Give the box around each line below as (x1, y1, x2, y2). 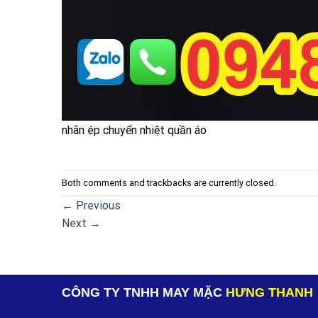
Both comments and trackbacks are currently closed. (62, 177, 276, 188)
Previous (73, 199, 121, 213)
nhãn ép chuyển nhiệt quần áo (62, 123, 207, 137)
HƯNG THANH (226, 285, 313, 300)
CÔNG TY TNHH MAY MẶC (62, 285, 226, 300)
